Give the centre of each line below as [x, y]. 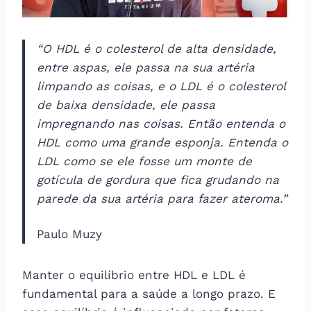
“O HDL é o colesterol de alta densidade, [157, 48]
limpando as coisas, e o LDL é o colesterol [161, 86]
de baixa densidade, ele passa [126, 104]
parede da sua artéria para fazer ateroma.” [162, 198]
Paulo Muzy [69, 234]
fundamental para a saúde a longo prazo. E [149, 293]
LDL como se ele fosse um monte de [144, 161]
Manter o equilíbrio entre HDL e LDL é [134, 275]
